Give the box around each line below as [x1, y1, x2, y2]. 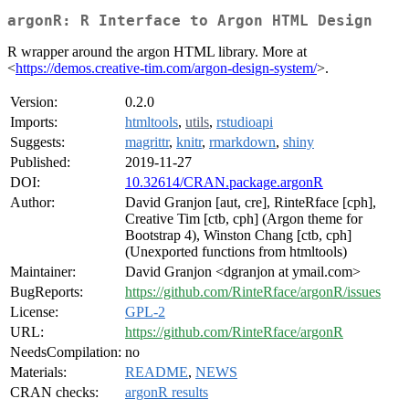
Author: [10, 194, 55, 211]
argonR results [125, 384, 208, 401]
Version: [10, 94, 58, 110]
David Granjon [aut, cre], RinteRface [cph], [125, 194, 376, 211]
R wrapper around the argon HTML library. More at [7, 44, 307, 60]
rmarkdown [209, 134, 276, 151]
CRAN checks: [10, 384, 99, 401]
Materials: [10, 364, 67, 381]
